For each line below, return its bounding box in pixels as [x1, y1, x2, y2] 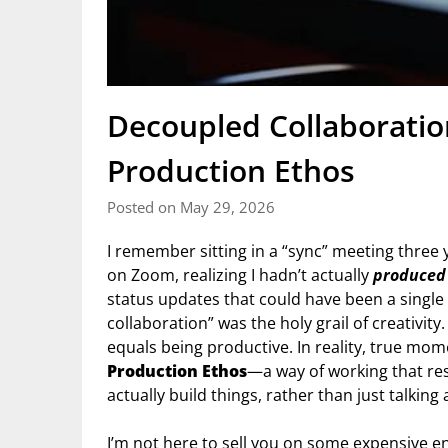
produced [373, 263, 446, 286]
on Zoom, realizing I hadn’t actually [107, 263, 373, 286]
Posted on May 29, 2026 [107, 196, 275, 217]
